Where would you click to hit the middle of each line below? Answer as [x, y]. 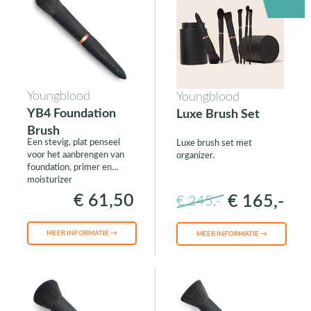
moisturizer [49, 180]
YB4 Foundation [71, 114]
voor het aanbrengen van [75, 155]
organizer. [195, 156]
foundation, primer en [69, 168]
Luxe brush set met [214, 144]
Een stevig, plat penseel [73, 143]
